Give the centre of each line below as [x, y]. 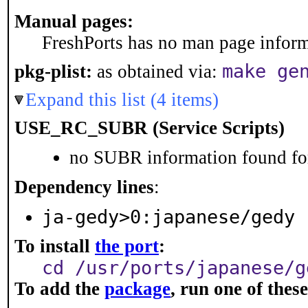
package [137, 289]
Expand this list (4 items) [122, 100]
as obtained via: [157, 71]
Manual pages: [74, 21]
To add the [59, 289]
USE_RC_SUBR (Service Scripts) [150, 128]
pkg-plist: [53, 71]
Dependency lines [84, 187]
